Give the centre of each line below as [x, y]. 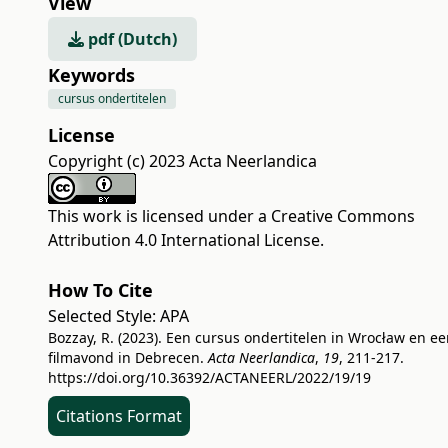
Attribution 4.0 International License [184, 240]
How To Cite [100, 290]
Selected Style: [104, 316]
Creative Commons [343, 216]
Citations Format [119, 416]
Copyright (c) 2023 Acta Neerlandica [182, 161]
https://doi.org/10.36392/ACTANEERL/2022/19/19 [209, 377]
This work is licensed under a [159, 216]
